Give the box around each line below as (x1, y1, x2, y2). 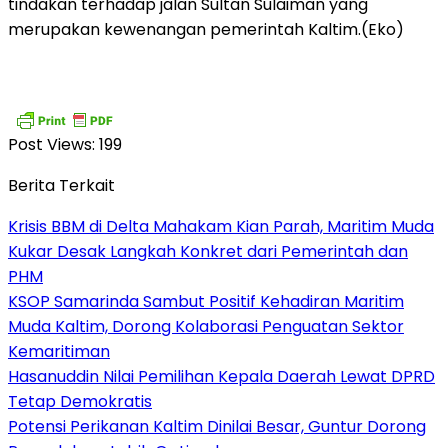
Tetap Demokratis (8, 389, 152, 413)
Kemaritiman (8, 339, 110, 363)
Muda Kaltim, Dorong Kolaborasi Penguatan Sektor (8, 314, 404, 338)
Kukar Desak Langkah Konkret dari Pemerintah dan (8, 239, 408, 263)
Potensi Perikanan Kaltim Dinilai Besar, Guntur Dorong (8, 414, 426, 438)
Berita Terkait (8, 173, 115, 197)
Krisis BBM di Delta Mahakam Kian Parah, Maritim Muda (8, 214, 434, 238)
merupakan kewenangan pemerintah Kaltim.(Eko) (8, 17, 404, 41)
